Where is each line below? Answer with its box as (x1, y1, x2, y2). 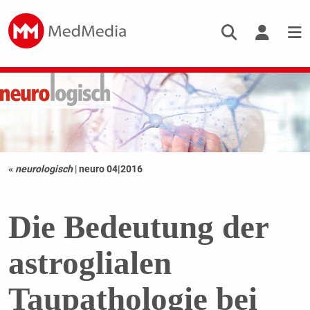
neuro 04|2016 (78, 163, 143, 175)
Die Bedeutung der (8, 209, 268, 246)
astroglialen (8, 245, 172, 282)
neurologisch (15, 163, 73, 175)
